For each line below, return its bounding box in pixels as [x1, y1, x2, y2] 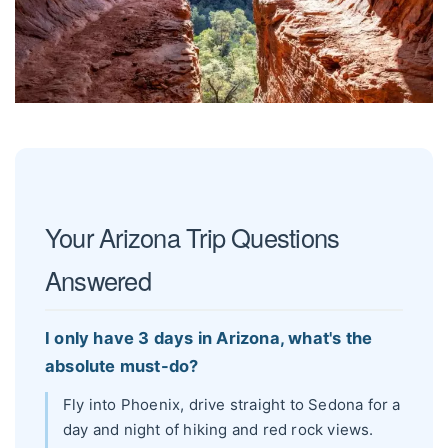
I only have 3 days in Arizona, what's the [45, 328, 373, 349]
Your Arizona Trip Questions [45, 218, 340, 255]
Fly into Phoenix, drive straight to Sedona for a [63, 395, 401, 415]
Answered [45, 261, 151, 298]
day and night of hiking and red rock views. [63, 420, 374, 440]
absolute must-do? [45, 356, 199, 377]
